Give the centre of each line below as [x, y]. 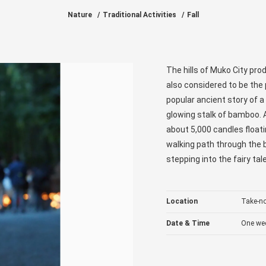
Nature [80, 15]
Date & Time [188, 223]
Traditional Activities [139, 15]
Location [182, 201]
